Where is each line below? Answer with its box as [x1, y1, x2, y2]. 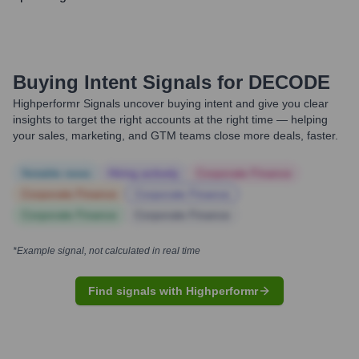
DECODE [248, 71, 330, 93]
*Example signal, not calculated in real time [13, 245, 200, 256]
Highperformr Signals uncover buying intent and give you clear [13, 97, 329, 110]
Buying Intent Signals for [13, 71, 243, 93]
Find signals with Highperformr [88, 284, 258, 297]
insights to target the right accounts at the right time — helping [13, 113, 328, 126]
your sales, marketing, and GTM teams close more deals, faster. [13, 129, 338, 142]
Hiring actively [108, 167, 179, 179]
